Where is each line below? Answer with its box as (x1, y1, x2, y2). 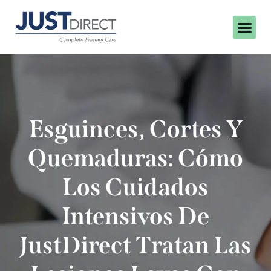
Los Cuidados (62, 173, 209, 203)
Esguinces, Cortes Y (28, 115, 243, 145)
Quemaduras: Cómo (28, 144, 243, 174)
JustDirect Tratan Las (19, 231, 252, 261)
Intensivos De (62, 202, 209, 232)
